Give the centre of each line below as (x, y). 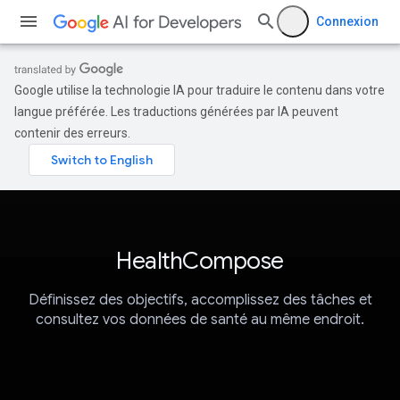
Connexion (347, 21)
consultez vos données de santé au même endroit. (200, 320)
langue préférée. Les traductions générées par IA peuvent (176, 112)
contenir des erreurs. (72, 133)
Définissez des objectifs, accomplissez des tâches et (200, 300)
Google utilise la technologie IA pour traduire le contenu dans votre (200, 90)
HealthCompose (200, 261)
